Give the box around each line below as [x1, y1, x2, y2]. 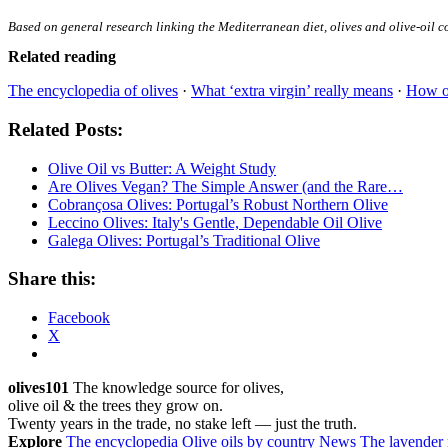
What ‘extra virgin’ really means [191, 82, 393, 100]
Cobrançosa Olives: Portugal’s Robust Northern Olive [48, 195, 388, 213]
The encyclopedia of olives [8, 82, 178, 100]
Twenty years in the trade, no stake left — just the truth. [8, 415, 357, 433]
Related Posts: [8, 118, 123, 140]
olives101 [8, 379, 69, 397]
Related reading [8, 48, 116, 66]
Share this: [8, 268, 96, 290]
